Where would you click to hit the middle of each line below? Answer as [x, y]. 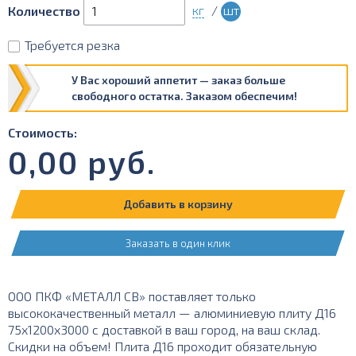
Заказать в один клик [178, 243]
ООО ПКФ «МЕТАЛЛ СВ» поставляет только [132, 296]
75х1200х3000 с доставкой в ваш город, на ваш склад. [164, 329]
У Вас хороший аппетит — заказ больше [178, 80]
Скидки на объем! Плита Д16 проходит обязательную [163, 346]
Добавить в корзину [178, 204]
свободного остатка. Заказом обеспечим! [184, 96]
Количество [44, 11]
